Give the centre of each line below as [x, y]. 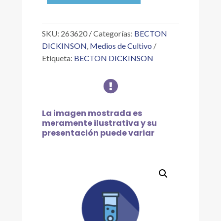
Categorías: [113, 33]
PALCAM [57, 7]
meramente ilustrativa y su [99, 123]
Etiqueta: [58, 58]
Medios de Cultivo [121, 46]
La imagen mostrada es [92, 113]
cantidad [56, 29]
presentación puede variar [98, 133]
